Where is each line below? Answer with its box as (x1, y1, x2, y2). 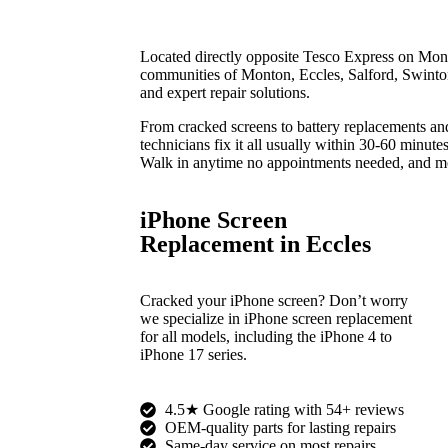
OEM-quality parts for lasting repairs (165, 419, 396, 436)
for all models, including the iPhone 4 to (140, 328, 392, 345)
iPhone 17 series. (140, 346, 247, 363)
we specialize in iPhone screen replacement (140, 310, 412, 327)
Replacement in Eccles (140, 231, 371, 257)
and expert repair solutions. (140, 84, 310, 101)
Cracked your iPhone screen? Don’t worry (140, 292, 408, 309)
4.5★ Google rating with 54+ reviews (165, 401, 404, 418)
